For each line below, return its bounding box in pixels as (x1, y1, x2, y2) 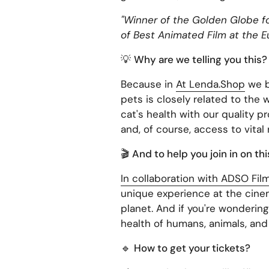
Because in (120, 77, 173, 91)
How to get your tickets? (133, 241, 250, 255)
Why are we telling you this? (133, 52, 267, 66)
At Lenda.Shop (175, 77, 245, 91)
